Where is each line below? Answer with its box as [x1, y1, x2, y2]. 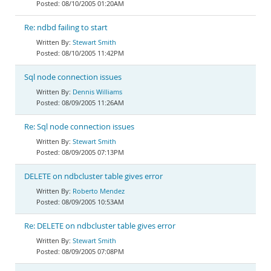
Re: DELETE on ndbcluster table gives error [24, 221, 175, 231]
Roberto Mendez [73, 186, 125, 195]
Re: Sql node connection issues [24, 122, 134, 132]
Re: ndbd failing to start [24, 22, 108, 33]
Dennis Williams [73, 87, 122, 96]
